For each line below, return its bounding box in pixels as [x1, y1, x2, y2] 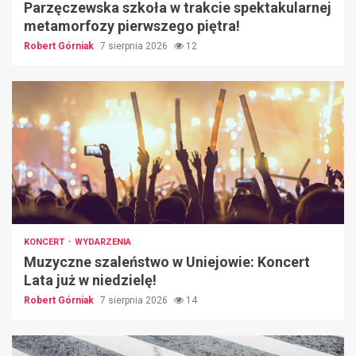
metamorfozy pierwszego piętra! [24, 17, 240, 35]
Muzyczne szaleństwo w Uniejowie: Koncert [24, 253, 310, 271]
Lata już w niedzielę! [24, 272, 157, 289]
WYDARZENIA [75, 237, 131, 248]
